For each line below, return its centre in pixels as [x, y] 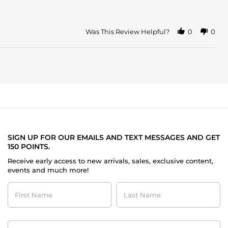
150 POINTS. [29, 147]
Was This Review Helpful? [127, 32]
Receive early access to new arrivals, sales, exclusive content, [110, 161]
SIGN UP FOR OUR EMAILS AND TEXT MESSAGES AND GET [114, 138]
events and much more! [48, 170]
